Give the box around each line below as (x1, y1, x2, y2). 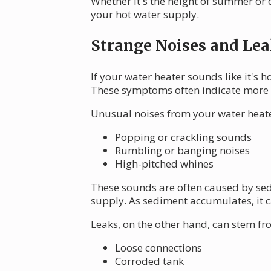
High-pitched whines (115, 157, 214, 171)
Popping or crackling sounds (115, 130, 252, 145)
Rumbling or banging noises (115, 143, 250, 158)
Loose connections (115, 241, 202, 255)
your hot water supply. (91, 7, 199, 22)
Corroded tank (115, 254, 184, 269)
